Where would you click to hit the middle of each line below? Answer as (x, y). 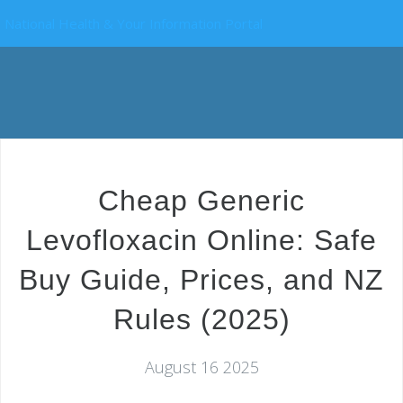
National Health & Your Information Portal (134, 23)
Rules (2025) (201, 319)
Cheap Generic (201, 201)
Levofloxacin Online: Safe (201, 240)
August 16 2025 (201, 367)
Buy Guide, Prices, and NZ (201, 280)
